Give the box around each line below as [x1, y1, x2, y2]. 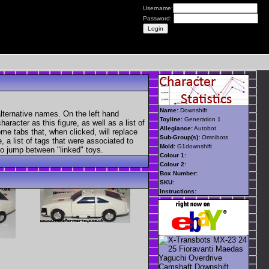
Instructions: [160, 187, 196, 195]
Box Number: [160, 169, 198, 177]
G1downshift [175, 142, 212, 150]
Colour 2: [160, 160, 186, 168]
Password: [143, 15, 174, 22]
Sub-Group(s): [160, 133, 200, 141]
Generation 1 [183, 115, 221, 122]
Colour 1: [160, 151, 186, 159]
